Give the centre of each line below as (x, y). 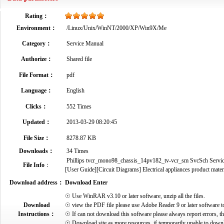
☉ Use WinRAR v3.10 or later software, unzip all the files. (135, 196)
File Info (33, 165)
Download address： (36, 182)
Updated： (36, 122)
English (75, 90)
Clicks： (36, 106)
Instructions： (36, 214)
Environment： (36, 28)
